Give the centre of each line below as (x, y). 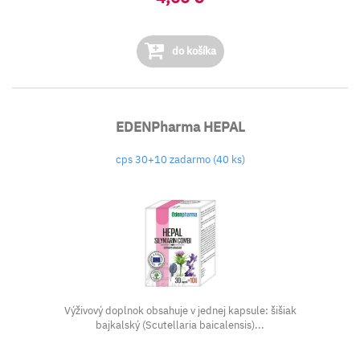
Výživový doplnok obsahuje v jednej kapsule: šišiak (180, 311)
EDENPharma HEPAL (180, 127)
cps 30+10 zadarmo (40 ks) (180, 160)
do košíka (192, 51)
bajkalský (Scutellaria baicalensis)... (180, 325)
